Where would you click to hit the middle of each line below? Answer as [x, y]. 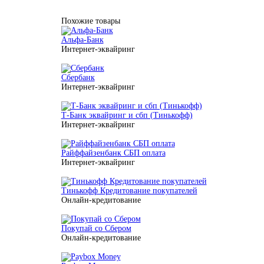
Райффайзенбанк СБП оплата [113, 153]
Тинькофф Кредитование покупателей [129, 191]
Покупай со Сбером [96, 228]
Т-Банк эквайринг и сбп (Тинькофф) [127, 115]
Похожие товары [90, 21]
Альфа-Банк [82, 40]
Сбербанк [78, 77]
